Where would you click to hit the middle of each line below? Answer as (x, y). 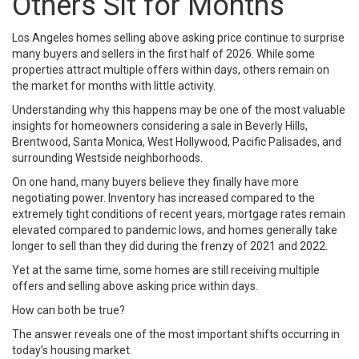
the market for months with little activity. (114, 85)
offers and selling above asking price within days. (135, 286)
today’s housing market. (72, 350)
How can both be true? (69, 310)
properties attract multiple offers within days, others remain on (171, 69)
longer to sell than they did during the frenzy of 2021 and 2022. (170, 246)
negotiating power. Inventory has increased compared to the (163, 198)
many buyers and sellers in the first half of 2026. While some (163, 53)
